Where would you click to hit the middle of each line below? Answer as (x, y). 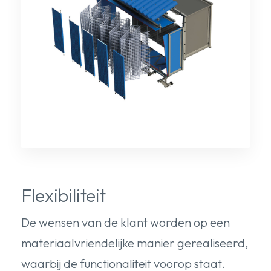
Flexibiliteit (64, 195)
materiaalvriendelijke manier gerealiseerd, (135, 243)
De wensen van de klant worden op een (126, 222)
